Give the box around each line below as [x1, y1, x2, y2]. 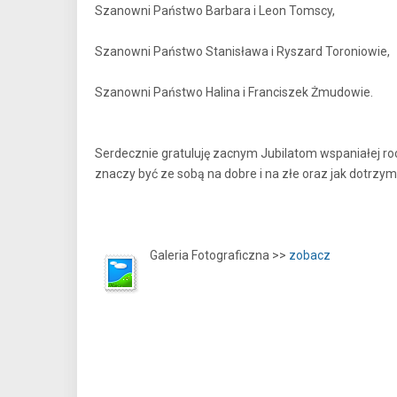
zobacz [289, 248, 331, 262]
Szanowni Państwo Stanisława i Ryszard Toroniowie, [95, 44, 390, 58]
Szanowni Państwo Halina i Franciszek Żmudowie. [95, 85, 373, 99]
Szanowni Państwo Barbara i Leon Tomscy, [95, 4, 335, 18]
